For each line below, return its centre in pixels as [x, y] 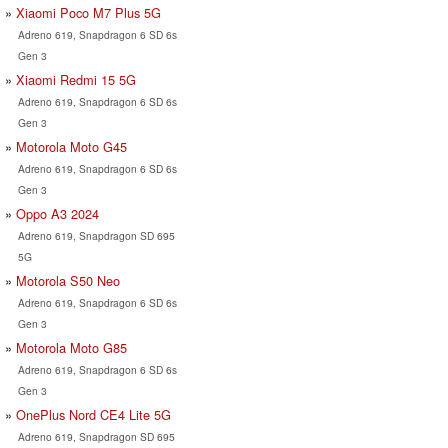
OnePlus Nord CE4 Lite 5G [93, 414]
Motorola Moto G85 [71, 347]
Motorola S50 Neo [68, 280]
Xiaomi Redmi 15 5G [76, 79]
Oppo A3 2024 [57, 213]
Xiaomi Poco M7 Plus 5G [88, 12]
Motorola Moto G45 [71, 146]
